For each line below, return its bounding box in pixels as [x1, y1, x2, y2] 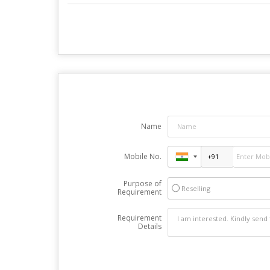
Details [137, 221, 162, 231]
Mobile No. [124, 151, 162, 162]
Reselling [181, 183, 210, 193]
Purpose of [123, 178, 162, 189]
